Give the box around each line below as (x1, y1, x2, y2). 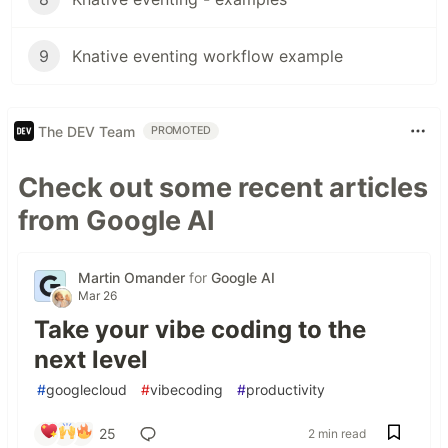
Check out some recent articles (18, 171, 428, 205)
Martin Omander (78, 269, 189, 287)
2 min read (308, 426, 366, 442)
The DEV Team (38, 122, 135, 140)
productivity (246, 381, 325, 399)
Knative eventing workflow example (72, 46, 343, 67)
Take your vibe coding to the (34, 315, 366, 345)
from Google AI (18, 204, 215, 238)
